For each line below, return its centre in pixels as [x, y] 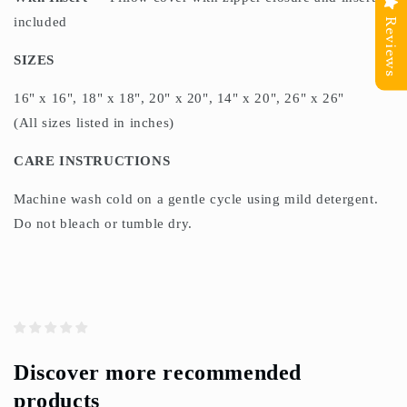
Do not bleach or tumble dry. [103, 224]
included [40, 22]
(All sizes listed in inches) [94, 123]
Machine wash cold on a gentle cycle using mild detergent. [196, 199]
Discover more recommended [158, 373]
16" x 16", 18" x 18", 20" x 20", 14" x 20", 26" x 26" [179, 99]
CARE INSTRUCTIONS [92, 161]
